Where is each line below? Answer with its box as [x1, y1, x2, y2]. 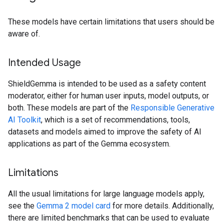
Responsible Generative [130, 103, 214, 112]
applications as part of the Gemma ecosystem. [8, 139, 170, 148]
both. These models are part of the [8, 103, 130, 112]
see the [8, 201, 36, 210]
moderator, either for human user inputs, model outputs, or [8, 91, 209, 100]
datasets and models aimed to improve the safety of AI [8, 127, 201, 136]
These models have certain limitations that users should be [8, 17, 214, 26]
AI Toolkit [8, 115, 41, 124]
